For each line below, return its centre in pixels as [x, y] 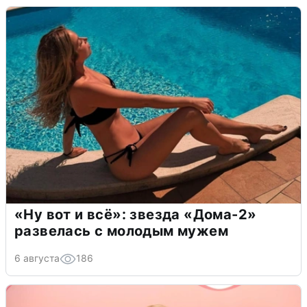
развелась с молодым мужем [121, 231]
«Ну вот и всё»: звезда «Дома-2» [136, 215]
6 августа [37, 258]
